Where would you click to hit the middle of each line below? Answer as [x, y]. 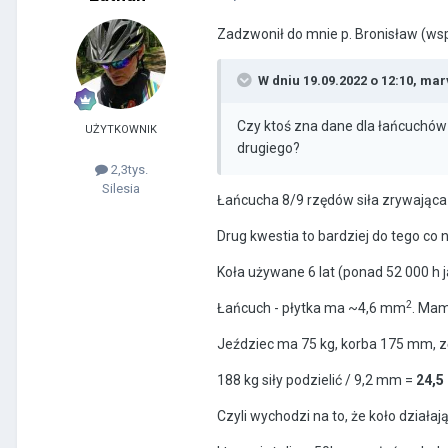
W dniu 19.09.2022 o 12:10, [339, 81]
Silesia [121, 189]
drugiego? [268, 148]
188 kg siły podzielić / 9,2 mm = [315, 380]
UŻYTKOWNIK [121, 130]
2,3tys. [127, 170]
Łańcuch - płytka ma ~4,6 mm [311, 308]
